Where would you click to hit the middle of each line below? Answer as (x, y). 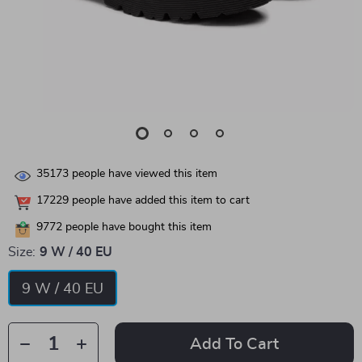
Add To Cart (234, 344)
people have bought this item (137, 227)
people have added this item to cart (159, 201)
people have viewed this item (143, 174)
